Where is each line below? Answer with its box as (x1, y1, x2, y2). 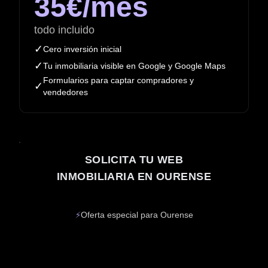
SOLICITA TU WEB (84, 154, 184, 166)
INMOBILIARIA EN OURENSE (56, 170, 212, 182)
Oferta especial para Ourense (80, 210, 193, 220)
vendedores (43, 87, 88, 97)
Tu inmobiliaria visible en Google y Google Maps (43, 61, 226, 71)
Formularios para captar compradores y (43, 75, 194, 85)
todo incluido (34, 24, 95, 36)
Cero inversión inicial (43, 44, 121, 54)
